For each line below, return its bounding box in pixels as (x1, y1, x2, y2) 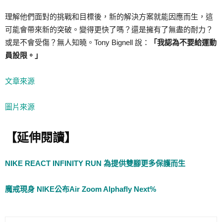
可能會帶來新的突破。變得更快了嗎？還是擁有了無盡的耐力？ (5, 25, 213, 34)
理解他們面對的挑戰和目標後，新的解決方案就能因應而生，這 (5, 12, 213, 21)
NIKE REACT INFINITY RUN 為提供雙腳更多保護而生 (5, 159, 185, 168)
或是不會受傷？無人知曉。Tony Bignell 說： (5, 38, 150, 47)
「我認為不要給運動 (150, 38, 217, 47)
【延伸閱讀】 (5, 131, 76, 145)
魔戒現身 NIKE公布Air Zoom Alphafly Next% (5, 185, 156, 194)
